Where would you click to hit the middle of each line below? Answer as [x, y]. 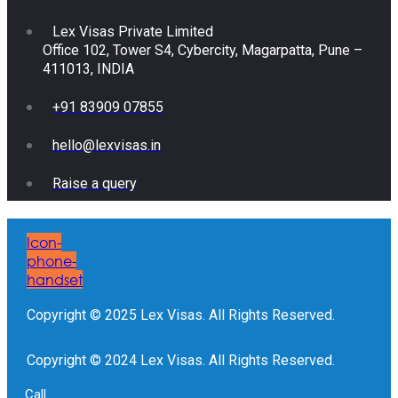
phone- [52, 260]
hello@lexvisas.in [107, 145]
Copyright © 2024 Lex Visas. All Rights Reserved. [181, 360]
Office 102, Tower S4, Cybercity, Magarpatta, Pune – [203, 50]
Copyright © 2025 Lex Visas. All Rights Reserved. [181, 314]
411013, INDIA [88, 68]
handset [55, 279]
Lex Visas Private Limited [133, 31]
